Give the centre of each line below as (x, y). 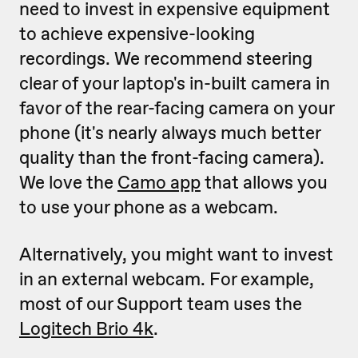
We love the (68, 183)
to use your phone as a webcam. (149, 207)
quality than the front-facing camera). (172, 158)
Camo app (159, 183)
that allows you (264, 183)
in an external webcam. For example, (167, 279)
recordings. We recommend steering (166, 59)
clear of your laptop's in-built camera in (175, 84)
